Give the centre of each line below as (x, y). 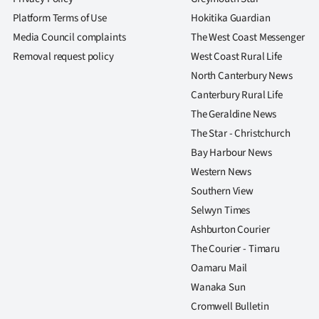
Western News (221, 172)
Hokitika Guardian (231, 18)
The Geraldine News (234, 114)
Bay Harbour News (231, 152)
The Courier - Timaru (235, 249)
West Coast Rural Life (236, 56)
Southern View (223, 191)
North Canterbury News (242, 75)
